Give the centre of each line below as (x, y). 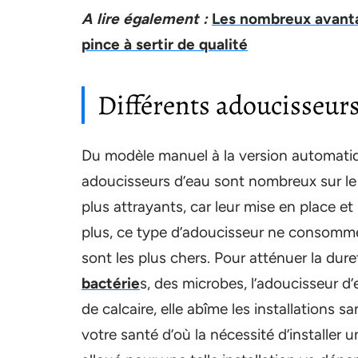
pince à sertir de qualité (165, 44)
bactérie (111, 283)
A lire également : (145, 18)
